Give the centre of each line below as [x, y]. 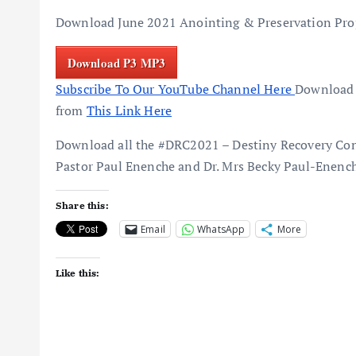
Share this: [82, 205]
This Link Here [129, 110]
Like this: [78, 273]
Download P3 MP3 [116, 63]
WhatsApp [221, 229]
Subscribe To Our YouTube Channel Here [176, 89]
